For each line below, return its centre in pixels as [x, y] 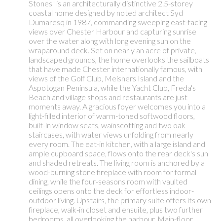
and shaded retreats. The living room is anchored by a [117, 163]
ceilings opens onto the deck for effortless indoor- [111, 191]
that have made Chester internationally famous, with [115, 69]
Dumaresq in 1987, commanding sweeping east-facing [118, 22]
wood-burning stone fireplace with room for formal [112, 172]
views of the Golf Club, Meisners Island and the [106, 78]
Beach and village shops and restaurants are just [108, 97]
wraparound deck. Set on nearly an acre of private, [112, 50]
